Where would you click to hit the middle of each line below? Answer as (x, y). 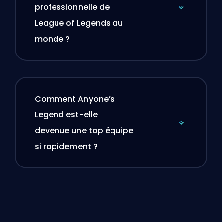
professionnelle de (72, 7)
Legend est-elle (66, 115)
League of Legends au (79, 23)
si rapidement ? (66, 147)
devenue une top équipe (84, 131)
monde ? (52, 39)
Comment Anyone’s (75, 99)
